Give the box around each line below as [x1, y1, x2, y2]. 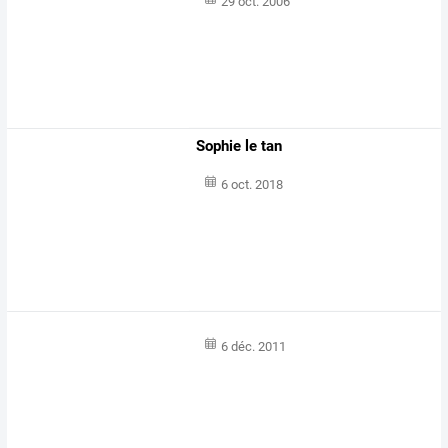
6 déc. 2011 [220, 339, 286, 355]
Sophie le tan [196, 137, 283, 156]
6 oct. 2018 [220, 177, 283, 193]
